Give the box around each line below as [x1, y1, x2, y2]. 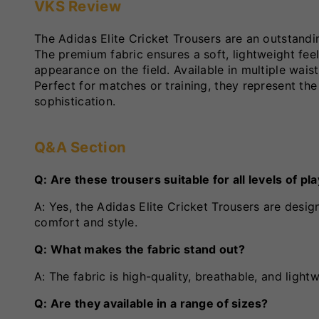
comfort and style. [34, 215, 138, 230]
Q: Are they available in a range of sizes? [34, 296, 268, 311]
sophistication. [34, 94, 116, 109]
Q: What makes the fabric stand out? [34, 242, 245, 257]
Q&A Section [34, 138, 127, 157]
